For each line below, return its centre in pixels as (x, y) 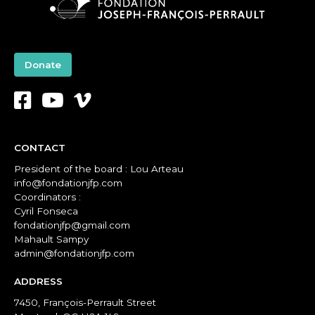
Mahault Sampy (51, 239)
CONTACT (40, 148)
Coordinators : (47, 197)
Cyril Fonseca (46, 211)
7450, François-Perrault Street (85, 303)
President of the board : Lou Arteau (99, 169)
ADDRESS (38, 282)
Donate (43, 65)
